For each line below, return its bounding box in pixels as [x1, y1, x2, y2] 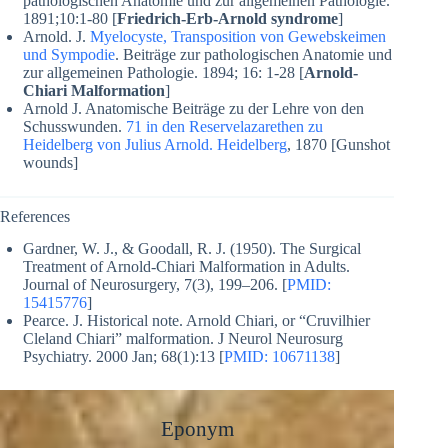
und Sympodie [23, 45, 115, 63]
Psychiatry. [23, 348, 92, 366]
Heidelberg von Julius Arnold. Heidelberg [23, 135, 287, 153]
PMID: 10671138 [224, 348, 335, 366]
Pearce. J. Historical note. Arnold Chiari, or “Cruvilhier [23, 312, 370, 330]
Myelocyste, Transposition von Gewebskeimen [90, 27, 386, 45]
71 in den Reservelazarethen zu [126, 117, 323, 135]
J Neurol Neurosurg [218, 330, 343, 348]
